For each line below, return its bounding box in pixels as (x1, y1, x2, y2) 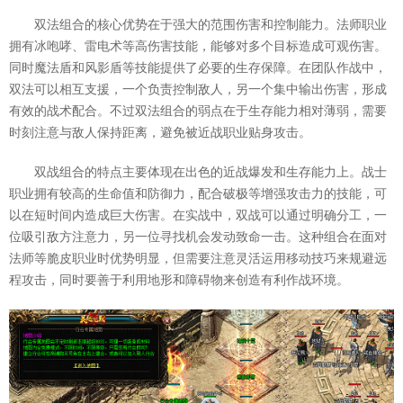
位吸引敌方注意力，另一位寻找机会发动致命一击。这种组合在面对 (9, 230, 387, 244)
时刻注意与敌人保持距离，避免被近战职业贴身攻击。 (9, 126, 311, 139)
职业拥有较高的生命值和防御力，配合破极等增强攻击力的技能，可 (9, 187, 387, 201)
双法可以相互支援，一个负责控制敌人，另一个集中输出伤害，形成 (9, 83, 387, 96)
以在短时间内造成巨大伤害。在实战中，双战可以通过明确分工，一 (9, 209, 387, 222)
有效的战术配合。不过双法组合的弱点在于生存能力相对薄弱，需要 (9, 104, 387, 118)
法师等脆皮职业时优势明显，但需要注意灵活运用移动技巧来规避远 (9, 252, 387, 265)
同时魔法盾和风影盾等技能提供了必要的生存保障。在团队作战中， (9, 61, 387, 75)
